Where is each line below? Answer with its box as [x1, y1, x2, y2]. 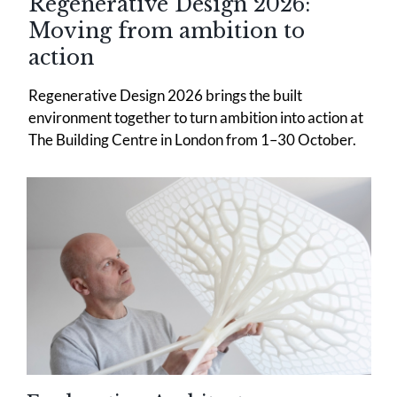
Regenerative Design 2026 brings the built [27, 86, 302, 105]
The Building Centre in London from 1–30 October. [27, 130, 356, 149]
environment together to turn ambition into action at [27, 108, 363, 127]
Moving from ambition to [27, 18, 305, 43]
